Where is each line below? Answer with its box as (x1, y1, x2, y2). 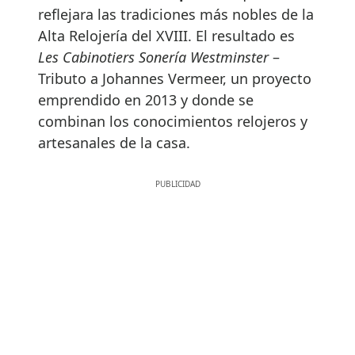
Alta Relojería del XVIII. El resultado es (38, 25, 295, 45)
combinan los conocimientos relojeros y (38, 111, 307, 131)
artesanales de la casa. (38, 132, 190, 152)
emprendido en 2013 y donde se (38, 90, 254, 109)
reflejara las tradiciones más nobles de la (38, 4, 314, 24)
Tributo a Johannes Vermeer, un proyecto (38, 68, 311, 88)
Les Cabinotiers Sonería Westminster (38, 47, 269, 67)
